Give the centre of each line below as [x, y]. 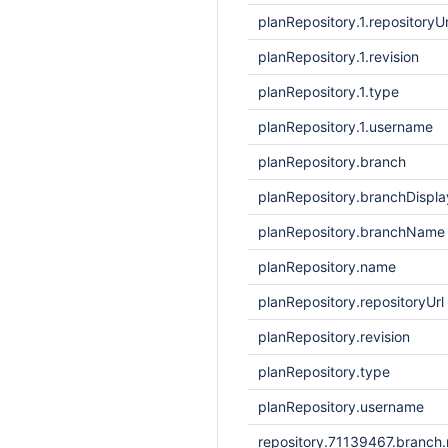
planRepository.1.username [345, 126]
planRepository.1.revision [338, 56]
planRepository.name [327, 266]
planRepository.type [324, 371]
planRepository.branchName [351, 231]
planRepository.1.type [328, 91]
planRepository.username [341, 406]
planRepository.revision [334, 336]
